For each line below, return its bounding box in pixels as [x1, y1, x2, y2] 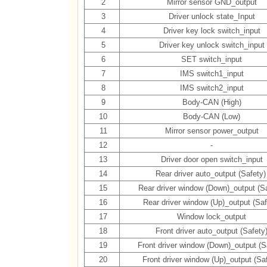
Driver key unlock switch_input [159, 41, 265, 49]
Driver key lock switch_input [163, 26, 260, 35]
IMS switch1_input [179, 69, 244, 78]
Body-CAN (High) [182, 98, 241, 107]
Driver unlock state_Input [168, 12, 255, 21]
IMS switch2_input [179, 83, 244, 92]
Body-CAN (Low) [183, 112, 240, 121]
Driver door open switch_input [160, 155, 263, 164]
